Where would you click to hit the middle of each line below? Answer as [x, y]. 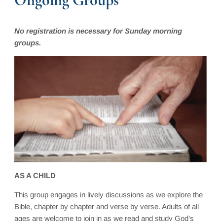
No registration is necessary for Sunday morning [98, 31]
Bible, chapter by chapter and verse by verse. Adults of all [107, 206]
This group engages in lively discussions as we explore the [109, 194]
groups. [28, 42]
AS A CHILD [35, 175]
